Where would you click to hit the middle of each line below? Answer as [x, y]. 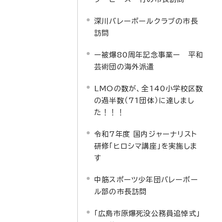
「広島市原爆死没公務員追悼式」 [147, 213]
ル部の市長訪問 [121, 192]
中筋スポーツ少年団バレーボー [146, 180]
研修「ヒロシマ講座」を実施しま [146, 146]
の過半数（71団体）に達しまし [144, 100]
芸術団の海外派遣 [124, 67]
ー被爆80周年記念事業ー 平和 [149, 55]
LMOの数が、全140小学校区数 [149, 88]
